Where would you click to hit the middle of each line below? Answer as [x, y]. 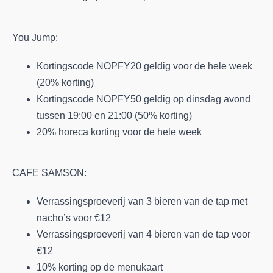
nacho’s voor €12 [74, 218]
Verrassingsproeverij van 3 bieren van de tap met [142, 201]
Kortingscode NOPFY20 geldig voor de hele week [144, 66]
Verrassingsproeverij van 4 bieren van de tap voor [144, 234]
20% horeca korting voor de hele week [119, 132]
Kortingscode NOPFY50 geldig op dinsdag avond [144, 99]
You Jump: [35, 37]
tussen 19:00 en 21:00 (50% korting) [114, 115]
